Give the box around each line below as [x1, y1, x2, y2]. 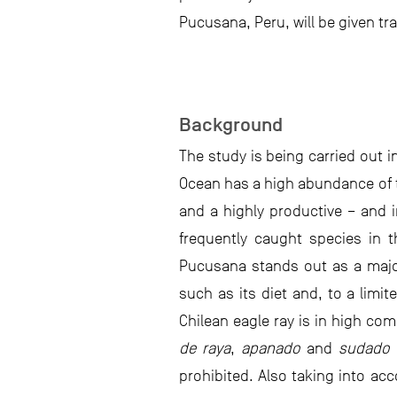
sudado [338, 339, 390, 357]
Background [179, 113, 283, 136]
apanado [240, 339, 300, 357]
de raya [179, 339, 230, 357]
